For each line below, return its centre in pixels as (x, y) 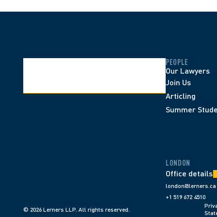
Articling (181, 96)
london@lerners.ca (191, 186)
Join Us (178, 82)
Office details (189, 173)
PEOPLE (177, 62)
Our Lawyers (188, 70)
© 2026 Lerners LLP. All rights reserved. (77, 209)
